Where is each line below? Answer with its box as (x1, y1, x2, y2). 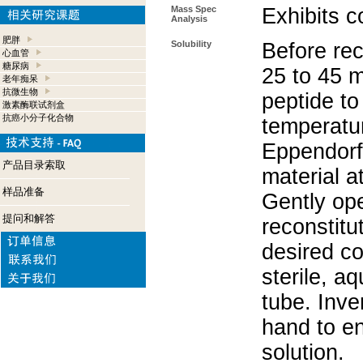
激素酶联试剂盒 (2, 100, 65, 109)
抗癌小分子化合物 (2, 113, 74, 122)
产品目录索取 (2, 159, 66, 171)
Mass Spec (171, 4, 216, 14)
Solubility (171, 39, 211, 49)
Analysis (171, 14, 207, 23)
